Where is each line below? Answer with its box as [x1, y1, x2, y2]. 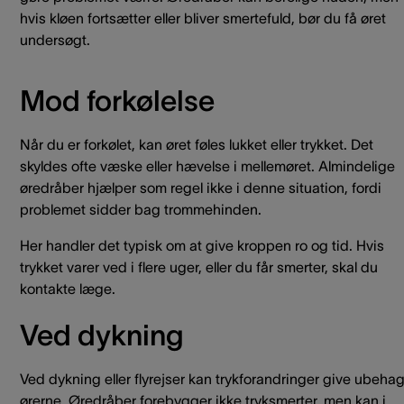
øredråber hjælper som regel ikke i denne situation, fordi [20, 179, 381, 196]
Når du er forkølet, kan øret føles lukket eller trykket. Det [20, 136, 373, 152]
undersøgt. [20, 32, 90, 48]
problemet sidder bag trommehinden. [20, 201, 262, 217]
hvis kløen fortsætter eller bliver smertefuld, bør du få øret [20, 10, 386, 26]
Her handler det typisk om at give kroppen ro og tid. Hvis [20, 237, 384, 253]
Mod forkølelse [20, 85, 215, 116]
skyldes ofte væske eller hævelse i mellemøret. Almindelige [20, 158, 395, 174]
